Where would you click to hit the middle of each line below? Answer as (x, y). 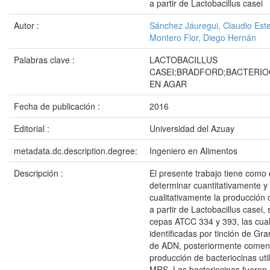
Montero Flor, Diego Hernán (203, 37)
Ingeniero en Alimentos (193, 151)
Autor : (28, 25)
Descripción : (40, 173)
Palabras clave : (46, 60)
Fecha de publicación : (58, 106)
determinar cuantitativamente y (209, 185)
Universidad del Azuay (192, 128)
